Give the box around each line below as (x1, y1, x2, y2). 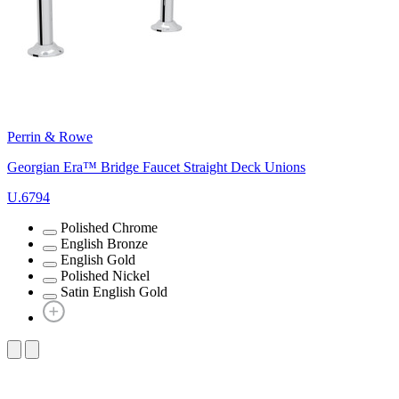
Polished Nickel (61, 267, 150, 283)
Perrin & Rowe (7, 128, 93, 144)
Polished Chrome (61, 219, 158, 235)
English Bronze (61, 235, 148, 251)
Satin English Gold (61, 283, 167, 299)
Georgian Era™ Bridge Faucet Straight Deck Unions (7, 159, 305, 175)
